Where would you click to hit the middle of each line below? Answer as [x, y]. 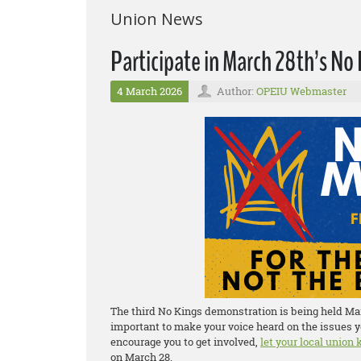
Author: [237, 91]
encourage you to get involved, [185, 342]
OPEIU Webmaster [301, 91]
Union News [157, 19]
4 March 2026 [149, 91]
